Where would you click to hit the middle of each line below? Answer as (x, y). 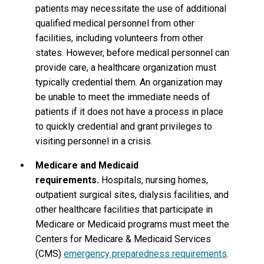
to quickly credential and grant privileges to (124, 127)
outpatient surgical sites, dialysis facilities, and (132, 195)
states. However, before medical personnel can (132, 53)
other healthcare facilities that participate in (124, 210)
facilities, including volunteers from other (119, 38)
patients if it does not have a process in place (129, 112)
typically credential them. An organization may (129, 82)
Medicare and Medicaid (87, 166)
